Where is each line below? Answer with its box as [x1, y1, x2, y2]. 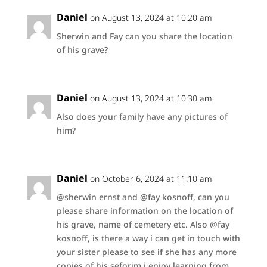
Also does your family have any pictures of [56, 111, 228, 122]
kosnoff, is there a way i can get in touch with [56, 232, 240, 244]
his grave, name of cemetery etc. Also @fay [56, 219, 229, 230]
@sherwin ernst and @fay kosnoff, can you [56, 191, 229, 203]
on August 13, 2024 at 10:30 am [89, 92, 212, 104]
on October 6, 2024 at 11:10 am [89, 173, 212, 184]
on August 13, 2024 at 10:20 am [89, 12, 212, 23]
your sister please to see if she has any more [56, 246, 237, 257]
